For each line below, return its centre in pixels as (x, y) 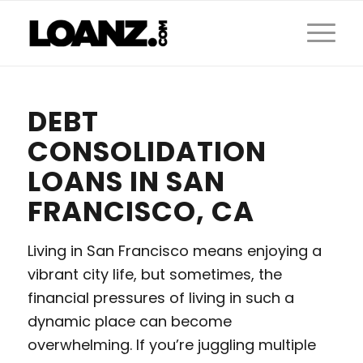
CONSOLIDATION (147, 152)
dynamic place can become (129, 322)
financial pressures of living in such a (160, 298)
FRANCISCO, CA (141, 211)
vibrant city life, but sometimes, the (154, 275)
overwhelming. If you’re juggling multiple (171, 345)
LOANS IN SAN (126, 181)
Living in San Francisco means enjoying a (174, 251)
